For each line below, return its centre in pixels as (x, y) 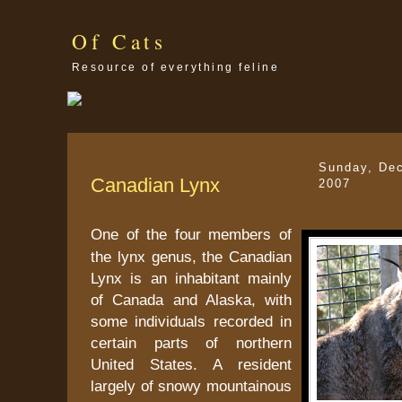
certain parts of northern (191, 342)
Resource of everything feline (176, 67)
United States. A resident (191, 364)
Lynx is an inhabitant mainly (191, 278)
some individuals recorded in (191, 321)
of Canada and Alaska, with (191, 299)
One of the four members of (191, 234)
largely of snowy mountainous (191, 385)
